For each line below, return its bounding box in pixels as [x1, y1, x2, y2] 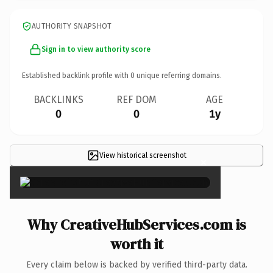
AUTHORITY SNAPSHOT [32, 21, 112, 30]
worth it [110, 233, 163, 254]
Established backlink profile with [22, 71, 130, 80]
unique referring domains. [135, 71, 222, 80]
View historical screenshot [99, 151, 186, 160]
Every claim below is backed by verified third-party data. [26, 259, 247, 270]
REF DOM [116, 93, 157, 105]
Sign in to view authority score [41, 44, 151, 54]
